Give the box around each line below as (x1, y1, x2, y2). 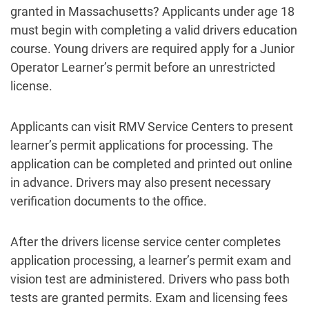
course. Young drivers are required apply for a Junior (10, 41, 295, 57)
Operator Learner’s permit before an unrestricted (10, 60, 275, 75)
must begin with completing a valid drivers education (10, 23, 297, 38)
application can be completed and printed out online (10, 157, 292, 172)
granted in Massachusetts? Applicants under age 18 (10, 4, 295, 19)
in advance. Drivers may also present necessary (10, 175, 271, 190)
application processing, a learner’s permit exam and (10, 253, 291, 268)
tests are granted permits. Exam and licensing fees (10, 290, 288, 306)
